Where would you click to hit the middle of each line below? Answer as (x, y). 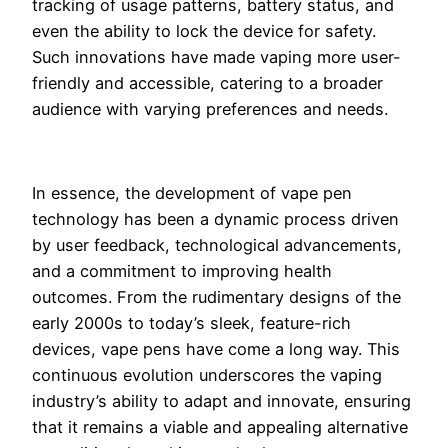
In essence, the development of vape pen (192, 193)
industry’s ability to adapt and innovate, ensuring (221, 401)
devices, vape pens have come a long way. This (216, 349)
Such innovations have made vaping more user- (216, 56)
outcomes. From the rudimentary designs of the (216, 297)
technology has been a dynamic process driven (215, 219)
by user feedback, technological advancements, (217, 245)
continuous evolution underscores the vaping (207, 375)
